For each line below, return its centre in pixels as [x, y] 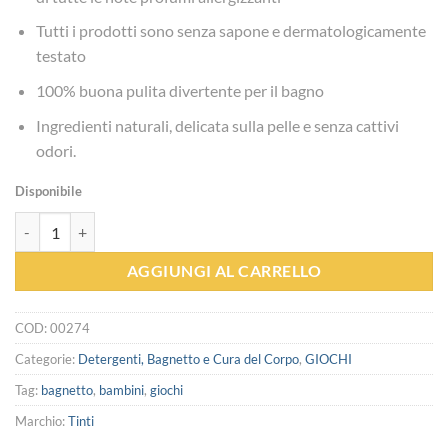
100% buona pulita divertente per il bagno [179, 90]
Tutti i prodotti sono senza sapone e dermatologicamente [230, 31]
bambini [121, 390]
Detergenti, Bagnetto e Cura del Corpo [188, 359]
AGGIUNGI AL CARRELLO [224, 271]
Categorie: [46, 359]
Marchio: [41, 421]
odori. [55, 150]
